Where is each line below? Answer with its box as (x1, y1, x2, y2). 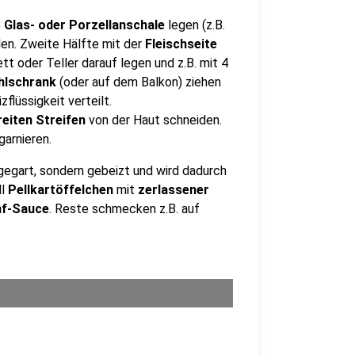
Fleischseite (145, 36, 217, 52)
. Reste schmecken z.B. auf (49, 201, 200, 216)
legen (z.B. (165, 17, 225, 32)
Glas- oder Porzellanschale (4, 17, 165, 32)
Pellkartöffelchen (8, 182, 113, 197)
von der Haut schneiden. (86, 113, 222, 128)
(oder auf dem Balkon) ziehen (56, 74, 221, 90)
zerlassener (138, 182, 209, 197)
